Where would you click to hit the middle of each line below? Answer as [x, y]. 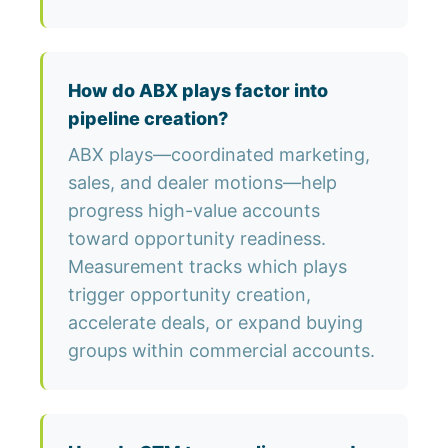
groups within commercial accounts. [221, 351]
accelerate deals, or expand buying [215, 323]
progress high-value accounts [194, 211]
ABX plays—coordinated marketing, [219, 155]
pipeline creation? [148, 119]
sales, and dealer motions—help [202, 183]
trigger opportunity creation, [189, 295]
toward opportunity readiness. [197, 239]
